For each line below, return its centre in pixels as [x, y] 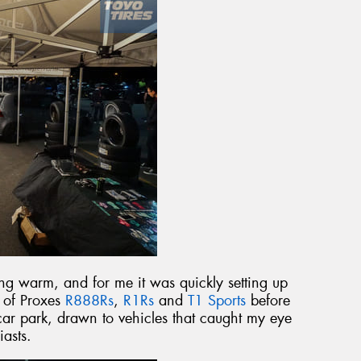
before [268, 301]
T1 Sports [217, 301]
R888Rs [89, 301]
